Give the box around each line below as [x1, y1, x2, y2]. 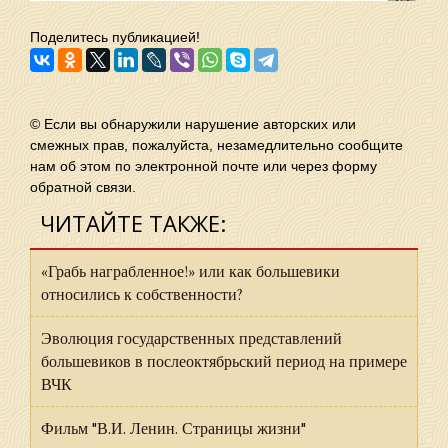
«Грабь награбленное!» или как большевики [41, 261, 340, 282]
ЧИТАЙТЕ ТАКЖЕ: [40, 207, 226, 238]
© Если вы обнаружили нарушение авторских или [30, 115, 356, 132]
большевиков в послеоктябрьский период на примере [41, 351, 407, 372]
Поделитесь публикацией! [30, 28, 200, 45]
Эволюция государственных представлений [41, 328, 342, 349]
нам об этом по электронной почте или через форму [30, 157, 377, 174]
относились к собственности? [41, 284, 243, 305]
